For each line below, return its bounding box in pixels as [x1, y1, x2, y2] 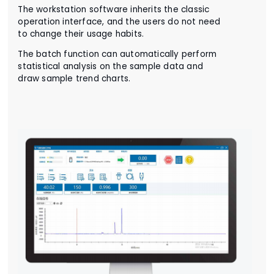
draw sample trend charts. [18, 72, 131, 84]
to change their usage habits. [18, 28, 144, 40]
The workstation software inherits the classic [18, 4, 210, 16]
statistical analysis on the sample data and [18, 60, 203, 72]
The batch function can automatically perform [18, 48, 217, 60]
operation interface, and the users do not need [18, 16, 221, 28]
